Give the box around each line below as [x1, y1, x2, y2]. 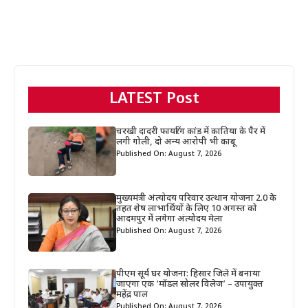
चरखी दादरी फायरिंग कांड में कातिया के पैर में [116, 125, 266, 137]
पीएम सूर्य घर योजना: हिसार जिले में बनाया [116, 268, 261, 280]
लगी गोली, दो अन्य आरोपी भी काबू [116, 135, 236, 148]
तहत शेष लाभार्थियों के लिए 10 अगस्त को [116, 202, 258, 214]
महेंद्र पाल [116, 289, 148, 301]
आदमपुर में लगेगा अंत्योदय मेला [116, 212, 223, 225]
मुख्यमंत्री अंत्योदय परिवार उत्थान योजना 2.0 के [116, 192, 277, 204]
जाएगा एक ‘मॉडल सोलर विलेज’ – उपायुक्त [116, 278, 264, 291]
